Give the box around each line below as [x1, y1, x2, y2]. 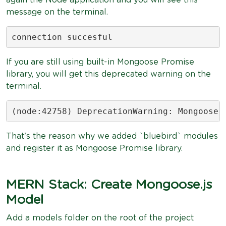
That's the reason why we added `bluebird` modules [6, 132, 218, 140]
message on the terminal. [6, 8, 108, 16]
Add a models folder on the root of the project [6, 214, 194, 222]
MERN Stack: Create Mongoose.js [6, 179, 212, 191]
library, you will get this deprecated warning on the [6, 70, 211, 78]
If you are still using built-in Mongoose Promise [6, 58, 194, 66]
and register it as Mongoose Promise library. [6, 144, 183, 152]
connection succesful [11, 32, 112, 42]
